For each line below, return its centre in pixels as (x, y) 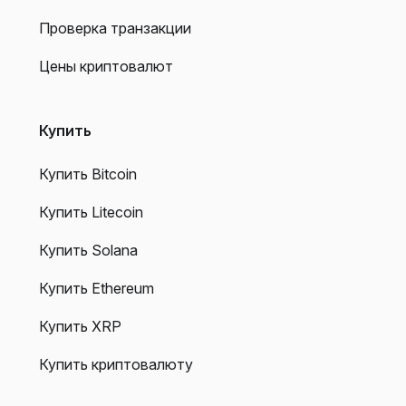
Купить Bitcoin (88, 174)
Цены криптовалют (106, 66)
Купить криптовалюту (116, 364)
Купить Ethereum (97, 288)
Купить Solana (88, 250)
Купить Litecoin (91, 212)
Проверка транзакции (115, 28)
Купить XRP (80, 326)
